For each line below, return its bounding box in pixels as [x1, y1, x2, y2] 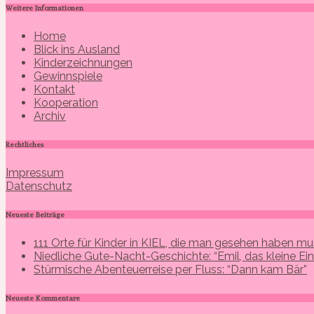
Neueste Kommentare [6, 294, 80, 303]
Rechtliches [6, 140, 43, 149]
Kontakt [34, 83, 75, 97]
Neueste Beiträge [6, 210, 64, 219]
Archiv [34, 109, 66, 123]
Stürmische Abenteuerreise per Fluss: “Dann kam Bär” [34, 263, 307, 277]
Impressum [6, 166, 64, 180]
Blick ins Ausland [34, 43, 120, 57]
